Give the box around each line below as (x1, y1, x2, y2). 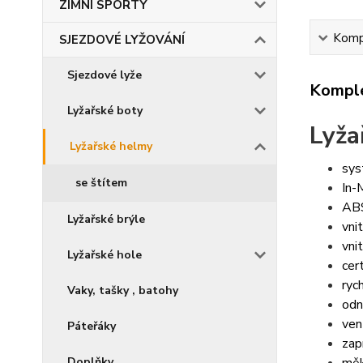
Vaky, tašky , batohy (67, 283, 178, 298)
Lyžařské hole (67, 247, 142, 263)
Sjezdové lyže (67, 67, 142, 83)
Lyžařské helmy (70, 139, 152, 154)
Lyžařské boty (67, 103, 143, 118)
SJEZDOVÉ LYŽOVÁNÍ (59, 32, 185, 48)
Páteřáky (67, 318, 116, 334)
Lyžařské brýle (67, 211, 145, 227)
